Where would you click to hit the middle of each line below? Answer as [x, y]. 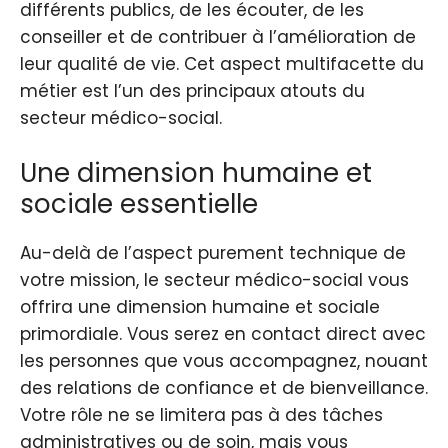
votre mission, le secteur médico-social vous [214, 279]
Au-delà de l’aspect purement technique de [213, 252]
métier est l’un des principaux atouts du [192, 91]
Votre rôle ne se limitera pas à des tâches [201, 414]
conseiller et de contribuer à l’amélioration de [218, 37]
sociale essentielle [139, 203]
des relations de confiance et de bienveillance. [224, 387]
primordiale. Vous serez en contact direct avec [223, 333]
